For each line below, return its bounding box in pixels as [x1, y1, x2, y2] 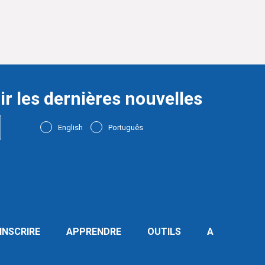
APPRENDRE [66, 226, 121, 237]
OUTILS [147, 226, 181, 237]
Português [108, 123, 143, 132]
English [57, 123, 83, 132]
